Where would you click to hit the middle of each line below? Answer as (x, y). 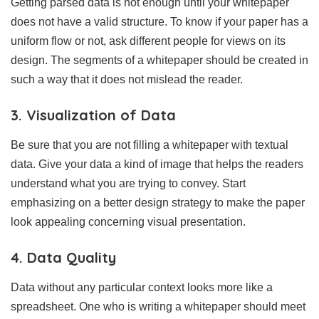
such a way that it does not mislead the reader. (127, 79)
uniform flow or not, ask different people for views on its (148, 41)
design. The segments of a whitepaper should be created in (159, 60)
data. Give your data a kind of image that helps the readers (157, 164)
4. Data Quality (63, 257)
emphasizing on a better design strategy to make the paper (158, 202)
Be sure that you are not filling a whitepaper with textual (150, 145)
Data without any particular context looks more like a (142, 287)
